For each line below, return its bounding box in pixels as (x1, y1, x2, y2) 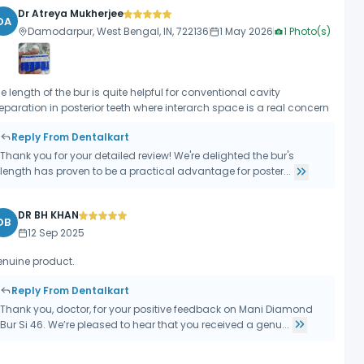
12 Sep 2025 (28, 225, 85, 240)
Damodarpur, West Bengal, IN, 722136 (28, 24, 210, 38)
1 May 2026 (219, 24, 274, 38)
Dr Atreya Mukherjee (18, 6, 124, 20)
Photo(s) (287, 24, 331, 38)
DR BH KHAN (18, 207, 80, 222)
